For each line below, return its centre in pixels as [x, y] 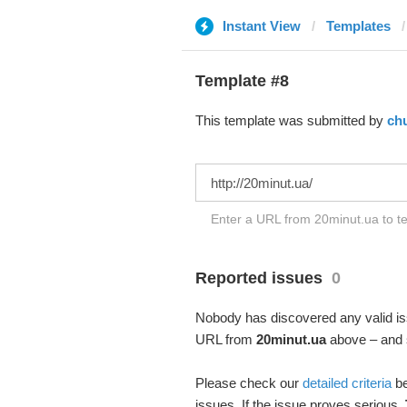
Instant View [261, 26]
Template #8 [242, 81]
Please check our [248, 383]
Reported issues [258, 278]
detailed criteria [347, 383]
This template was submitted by [291, 120]
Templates [358, 26]
